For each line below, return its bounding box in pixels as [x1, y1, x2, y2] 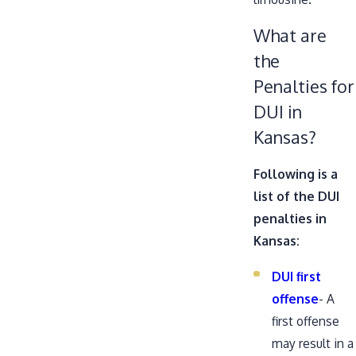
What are [253, 24, 327, 46]
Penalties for [253, 75, 354, 97]
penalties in [253, 210, 327, 226]
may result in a [272, 335, 354, 351]
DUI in [253, 100, 302, 122]
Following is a [253, 165, 338, 182]
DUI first [272, 268, 322, 284]
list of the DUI [253, 188, 339, 204]
